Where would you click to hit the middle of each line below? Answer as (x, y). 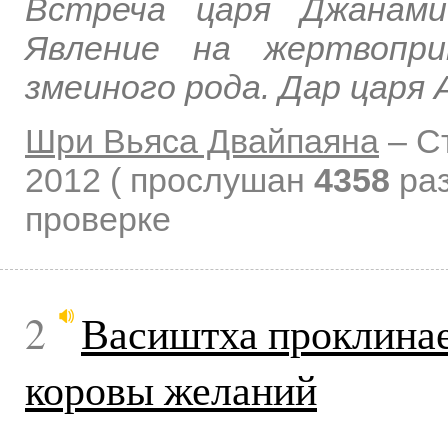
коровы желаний (171, 389)
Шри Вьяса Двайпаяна (202, 141)
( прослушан (212, 180)
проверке (98, 219)
